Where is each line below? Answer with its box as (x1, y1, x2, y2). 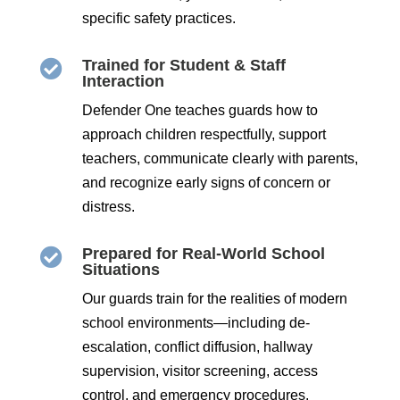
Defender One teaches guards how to (81, 102, 318, 118)
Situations (81, 260, 160, 279)
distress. (81, 198, 135, 214)
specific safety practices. (81, 10, 239, 26)
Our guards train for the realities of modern (81, 290, 347, 306)
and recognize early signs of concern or (81, 174, 330, 190)
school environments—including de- (81, 314, 310, 330)
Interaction (81, 71, 164, 90)
